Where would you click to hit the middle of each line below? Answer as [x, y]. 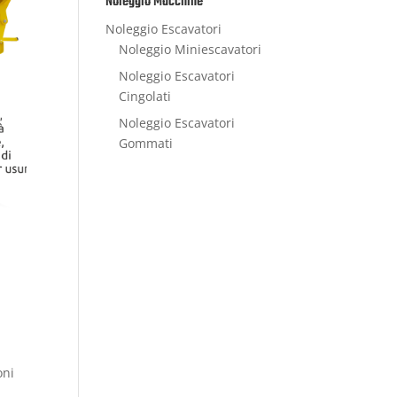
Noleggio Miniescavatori [191, 49]
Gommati [146, 143]
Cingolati [145, 96]
